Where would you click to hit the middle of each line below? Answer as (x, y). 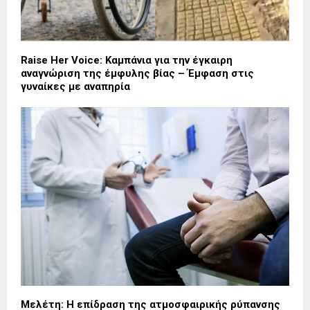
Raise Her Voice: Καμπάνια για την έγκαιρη (127, 60)
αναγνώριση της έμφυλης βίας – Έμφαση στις (137, 73)
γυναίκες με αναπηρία (75, 86)
